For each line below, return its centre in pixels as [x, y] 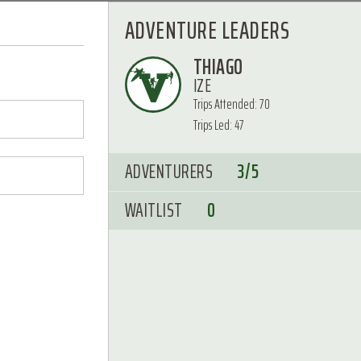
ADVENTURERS [168, 172]
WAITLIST [154, 210]
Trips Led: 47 [218, 125]
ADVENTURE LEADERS [207, 30]
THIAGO [218, 66]
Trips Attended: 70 [231, 104]
